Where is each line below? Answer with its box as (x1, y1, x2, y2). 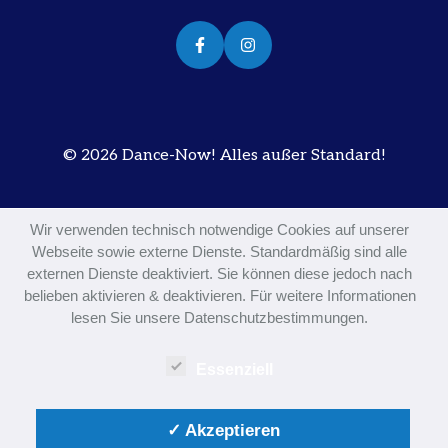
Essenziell (196, 360, 274, 378)
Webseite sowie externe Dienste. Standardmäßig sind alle (32, 242, 408, 260)
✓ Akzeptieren (166, 420, 280, 439)
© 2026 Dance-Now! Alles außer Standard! (62, 146, 386, 166)
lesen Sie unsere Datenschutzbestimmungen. (71, 308, 369, 326)
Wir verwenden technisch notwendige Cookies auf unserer (30, 220, 410, 238)
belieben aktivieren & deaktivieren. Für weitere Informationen (23, 286, 416, 304)
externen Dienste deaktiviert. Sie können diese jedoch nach (27, 264, 413, 282)
